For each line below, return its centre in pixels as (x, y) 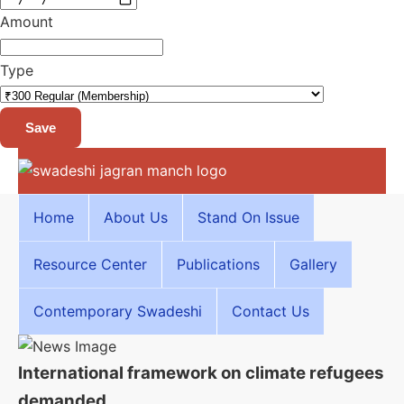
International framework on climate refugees (201, 373)
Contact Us (271, 311)
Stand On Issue (248, 217)
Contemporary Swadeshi (118, 311)
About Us (136, 217)
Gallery (313, 264)
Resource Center (90, 264)
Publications (218, 264)
